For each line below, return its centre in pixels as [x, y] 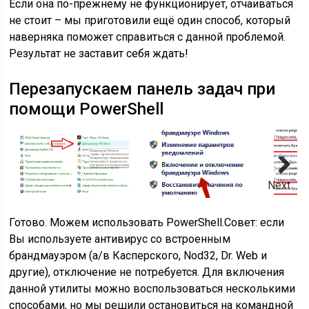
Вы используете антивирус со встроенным [120, 239]
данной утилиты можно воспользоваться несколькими [152, 289]
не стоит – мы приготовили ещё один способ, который [150, 21]
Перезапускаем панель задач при [142, 89]
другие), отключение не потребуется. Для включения [147, 272]
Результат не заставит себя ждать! [99, 54]
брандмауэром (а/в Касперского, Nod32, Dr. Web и [138, 256]
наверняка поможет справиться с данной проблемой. [148, 37]
